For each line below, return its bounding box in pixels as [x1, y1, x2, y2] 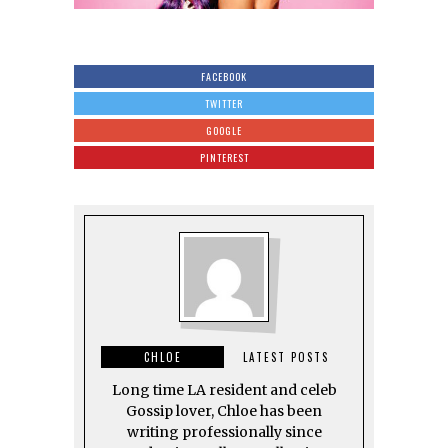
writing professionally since [126, 422, 322, 441]
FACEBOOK [201, 68, 247, 84]
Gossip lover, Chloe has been [126, 401, 322, 420]
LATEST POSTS [242, 348, 329, 365]
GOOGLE [206, 122, 242, 138]
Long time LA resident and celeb [111, 380, 337, 399]
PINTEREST [199, 149, 249, 165]
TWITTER [205, 95, 243, 111]
